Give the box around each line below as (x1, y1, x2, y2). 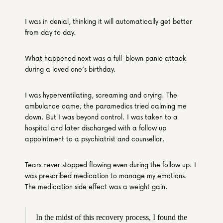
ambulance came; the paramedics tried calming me (25, 101, 187, 111)
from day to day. (25, 27, 76, 37)
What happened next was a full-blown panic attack (25, 53, 186, 63)
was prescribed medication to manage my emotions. (25, 170, 187, 181)
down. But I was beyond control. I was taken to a (25, 111, 178, 122)
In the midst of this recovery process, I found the (36, 213, 187, 222)
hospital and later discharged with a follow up (25, 122, 166, 133)
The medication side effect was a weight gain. (25, 181, 168, 192)
